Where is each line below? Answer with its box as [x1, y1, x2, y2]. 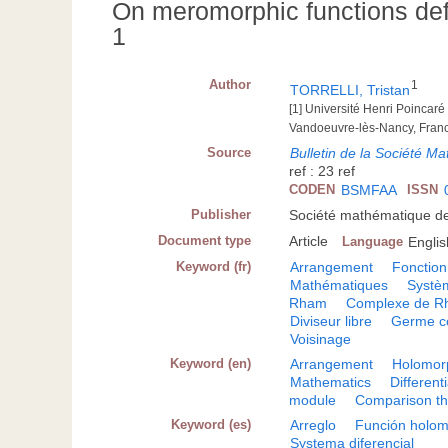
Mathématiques [290, 277, 389, 294]
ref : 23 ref [289, 163, 356, 180]
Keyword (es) [171, 417, 252, 433]
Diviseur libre [290, 313, 373, 330]
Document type [158, 233, 252, 249]
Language [342, 234, 404, 250]
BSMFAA [341, 182, 398, 199]
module [289, 392, 337, 409]
